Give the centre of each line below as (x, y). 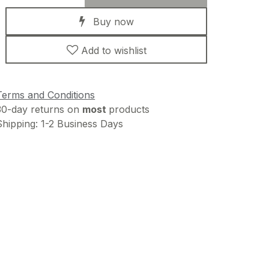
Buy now (112, 22)
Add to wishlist (113, 50)
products (129, 110)
